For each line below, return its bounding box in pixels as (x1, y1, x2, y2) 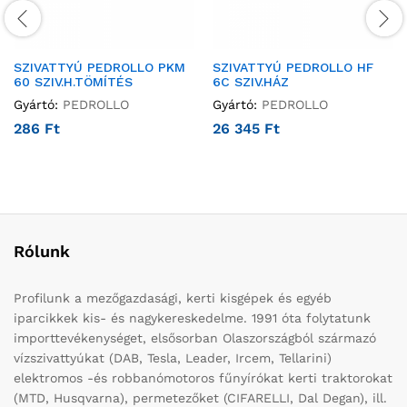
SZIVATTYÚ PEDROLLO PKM (14, 60, 185, 75)
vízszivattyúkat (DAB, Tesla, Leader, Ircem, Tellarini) (14, 351, 332, 366)
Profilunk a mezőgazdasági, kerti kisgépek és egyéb (14, 291, 332, 306)
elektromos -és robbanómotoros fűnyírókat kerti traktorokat (14, 371, 392, 386)
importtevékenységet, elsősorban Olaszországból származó (14, 331, 376, 346)
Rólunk (14, 242, 70, 262)
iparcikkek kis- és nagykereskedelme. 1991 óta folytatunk (14, 311, 371, 326)
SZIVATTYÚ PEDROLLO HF (213, 60, 373, 75)
